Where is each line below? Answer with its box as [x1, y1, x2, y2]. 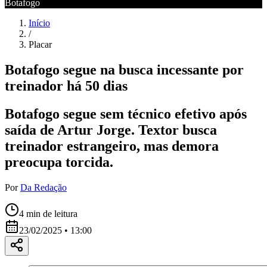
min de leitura [24, 208, 77, 219]
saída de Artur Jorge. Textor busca [5, 122, 217, 138]
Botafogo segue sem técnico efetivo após [5, 105, 247, 122]
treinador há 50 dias [5, 77, 128, 94]
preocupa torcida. [5, 154, 113, 170]
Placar [29, 39, 52, 49]
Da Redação [20, 182, 67, 193]
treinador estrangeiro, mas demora [5, 138, 219, 154]
